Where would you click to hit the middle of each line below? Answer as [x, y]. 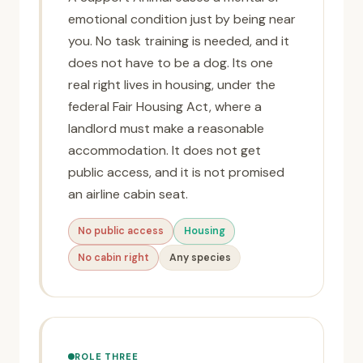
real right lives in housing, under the [172, 85]
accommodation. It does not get [164, 151]
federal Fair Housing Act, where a [165, 107]
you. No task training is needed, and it [179, 41]
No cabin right [114, 257]
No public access [121, 231]
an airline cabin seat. [128, 194]
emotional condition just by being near [182, 19]
